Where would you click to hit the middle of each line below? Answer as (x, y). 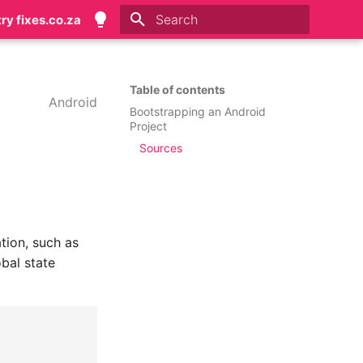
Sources (161, 147)
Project (148, 126)
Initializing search (198, 48)
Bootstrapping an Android (198, 111)
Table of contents (177, 90)
